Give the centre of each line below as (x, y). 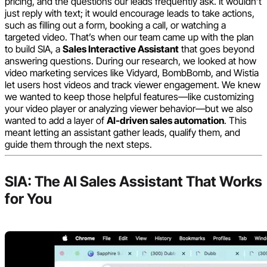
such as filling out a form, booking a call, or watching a (115, 25)
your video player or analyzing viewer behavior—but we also (129, 108)
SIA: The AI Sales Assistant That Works (133, 181)
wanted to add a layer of (56, 120)
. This (235, 120)
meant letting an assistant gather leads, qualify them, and (122, 132)
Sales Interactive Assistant (121, 49)
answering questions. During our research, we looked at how (131, 60)
